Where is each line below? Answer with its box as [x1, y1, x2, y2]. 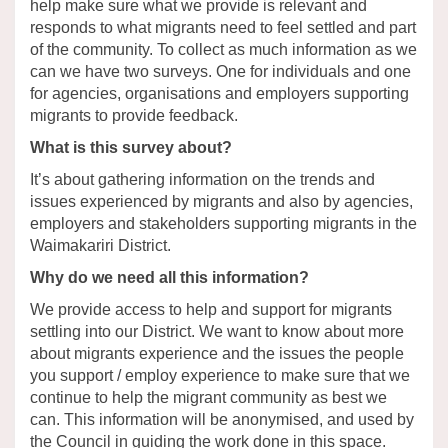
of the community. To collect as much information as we [30, 41, 417, 59]
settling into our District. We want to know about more [30, 323, 404, 341]
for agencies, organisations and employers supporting [30, 85, 409, 103]
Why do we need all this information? [30, 269, 309, 287]
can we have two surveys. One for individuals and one [30, 63, 411, 81]
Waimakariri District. [30, 237, 171, 255]
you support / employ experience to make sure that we [30, 367, 410, 385]
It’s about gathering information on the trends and [30, 171, 375, 189]
